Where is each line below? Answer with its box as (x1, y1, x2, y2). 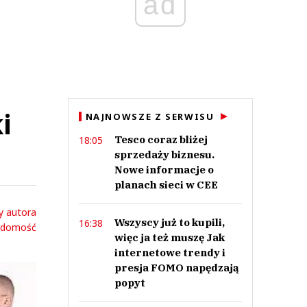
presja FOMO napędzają (114, 261, 239, 274)
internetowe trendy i (114, 246, 225, 259)
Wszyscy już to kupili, (114, 216, 225, 229)
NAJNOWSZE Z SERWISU (85, 110, 214, 123)
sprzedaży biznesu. (114, 148, 214, 161)
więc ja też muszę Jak (114, 231, 225, 244)
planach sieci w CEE (114, 178, 218, 191)
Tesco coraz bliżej (114, 133, 208, 146)
